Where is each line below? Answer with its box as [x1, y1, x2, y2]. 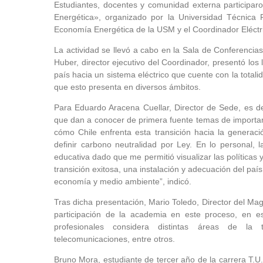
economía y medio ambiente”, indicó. [54, 177, 191, 187]
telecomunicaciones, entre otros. [54, 234, 175, 244]
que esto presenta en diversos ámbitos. [54, 82, 201, 92]
